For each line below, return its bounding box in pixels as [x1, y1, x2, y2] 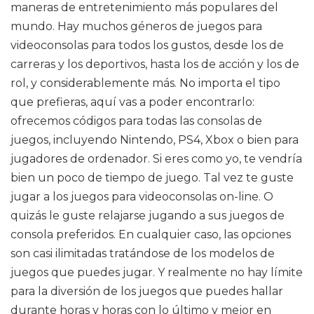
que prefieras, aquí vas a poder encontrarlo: [11, 95, 254, 109]
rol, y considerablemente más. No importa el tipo [11, 76, 280, 90]
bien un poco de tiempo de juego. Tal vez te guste [11, 171, 294, 184]
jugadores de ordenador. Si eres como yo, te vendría [11, 152, 302, 165]
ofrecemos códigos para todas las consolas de [11, 114, 262, 128]
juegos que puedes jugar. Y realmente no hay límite [11, 266, 303, 279]
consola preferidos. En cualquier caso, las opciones [11, 228, 291, 241]
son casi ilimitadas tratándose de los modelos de [11, 247, 275, 260]
